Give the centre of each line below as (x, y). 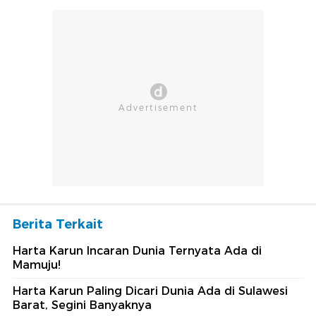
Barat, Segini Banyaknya (82, 305)
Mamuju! (37, 265)
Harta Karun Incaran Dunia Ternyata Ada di (137, 250)
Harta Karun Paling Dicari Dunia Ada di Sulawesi (150, 291)
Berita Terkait (58, 224)
